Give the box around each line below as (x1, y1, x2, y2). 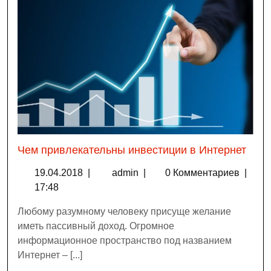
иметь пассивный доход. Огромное (18, 220, 174, 231)
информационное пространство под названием (18, 235, 232, 246)
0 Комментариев (165, 167, 242, 178)
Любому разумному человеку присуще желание (18, 206, 231, 217)
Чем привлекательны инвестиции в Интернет (18, 143, 246, 156)
